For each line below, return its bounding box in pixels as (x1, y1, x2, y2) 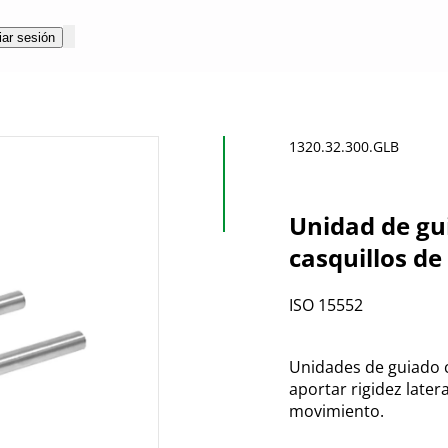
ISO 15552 (289, 293, 363, 316)
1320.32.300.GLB (289, 137, 399, 156)
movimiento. (289, 399, 384, 422)
